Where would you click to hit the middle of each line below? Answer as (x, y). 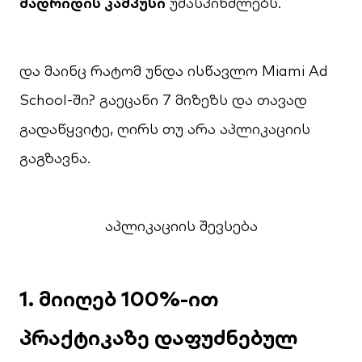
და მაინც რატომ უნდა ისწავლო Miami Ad (174, 71)
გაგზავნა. (57, 158)
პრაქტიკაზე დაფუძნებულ (158, 337)
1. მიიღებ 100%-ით (119, 299)
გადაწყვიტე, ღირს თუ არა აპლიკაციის (165, 129)
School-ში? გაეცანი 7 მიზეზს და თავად (163, 100)
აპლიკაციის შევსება (181, 226)
